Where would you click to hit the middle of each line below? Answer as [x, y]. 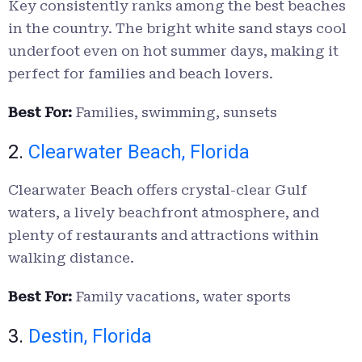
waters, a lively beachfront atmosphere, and [164, 213]
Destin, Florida [90, 337]
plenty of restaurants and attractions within [164, 236]
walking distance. [71, 258]
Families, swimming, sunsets [175, 113]
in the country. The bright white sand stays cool [177, 29]
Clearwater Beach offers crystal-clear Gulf [158, 190]
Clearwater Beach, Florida [139, 152]
